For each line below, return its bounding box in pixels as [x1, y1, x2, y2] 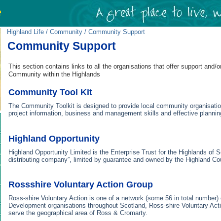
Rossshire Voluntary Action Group [8, 179, 153, 189]
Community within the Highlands [8, 71, 100, 78]
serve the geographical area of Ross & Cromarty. [8, 209, 147, 217]
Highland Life [7, 28, 44, 36]
